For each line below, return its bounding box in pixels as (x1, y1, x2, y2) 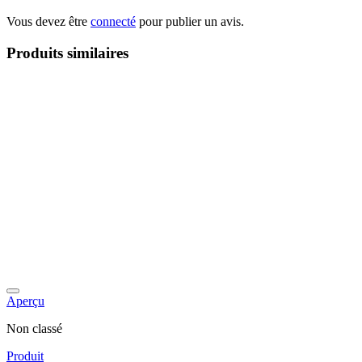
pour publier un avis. (136, 14, 244, 28)
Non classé (6, 322, 62, 336)
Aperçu (6, 294, 44, 309)
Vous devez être (6, 14, 90, 28)
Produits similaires (6, 44, 128, 61)
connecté (90, 14, 136, 28)
